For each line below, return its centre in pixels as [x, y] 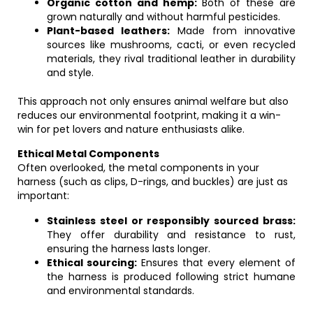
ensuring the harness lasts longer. [129, 249]
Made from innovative [233, 31]
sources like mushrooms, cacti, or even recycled [171, 45]
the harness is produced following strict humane [171, 277]
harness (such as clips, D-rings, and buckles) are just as [153, 182]
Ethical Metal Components [88, 154]
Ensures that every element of [216, 263]
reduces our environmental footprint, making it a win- [149, 115]
